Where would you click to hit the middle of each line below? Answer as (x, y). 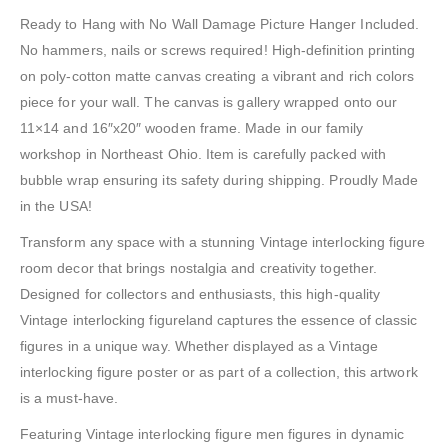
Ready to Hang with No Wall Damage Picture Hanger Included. (220, 24)
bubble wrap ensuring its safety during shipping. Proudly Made (219, 180)
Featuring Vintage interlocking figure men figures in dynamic (212, 434)
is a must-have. (69, 398)
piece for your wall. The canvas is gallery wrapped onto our (209, 102)
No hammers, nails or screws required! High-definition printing (218, 50)
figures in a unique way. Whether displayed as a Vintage (199, 346)
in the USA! (56, 206)
